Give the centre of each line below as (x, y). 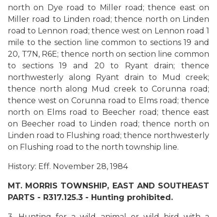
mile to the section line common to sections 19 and (108, 42)
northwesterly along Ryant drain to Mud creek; (108, 77)
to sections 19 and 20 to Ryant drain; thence (108, 66)
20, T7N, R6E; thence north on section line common (108, 54)
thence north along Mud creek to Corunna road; (108, 89)
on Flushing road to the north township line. (93, 147)
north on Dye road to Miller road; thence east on (108, 8)
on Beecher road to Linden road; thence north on (108, 124)
